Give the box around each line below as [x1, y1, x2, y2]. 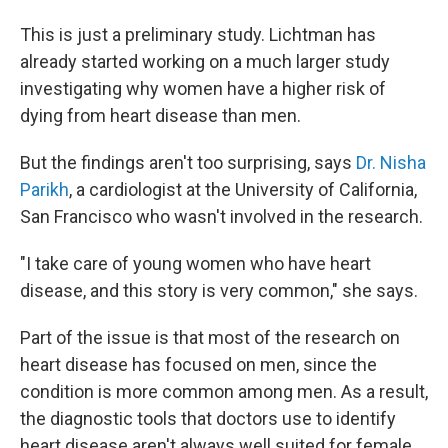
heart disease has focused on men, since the [20, 354, 377, 375]
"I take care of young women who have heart [20, 253, 371, 274]
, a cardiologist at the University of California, [69, 179, 417, 200]
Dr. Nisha [356, 152, 426, 173]
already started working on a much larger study [20, 51, 390, 72]
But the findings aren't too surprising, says [20, 152, 356, 173]
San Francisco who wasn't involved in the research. [20, 206, 423, 227]
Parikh [20, 179, 69, 200]
